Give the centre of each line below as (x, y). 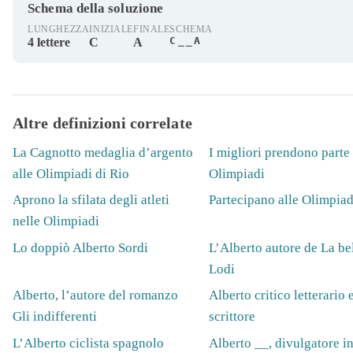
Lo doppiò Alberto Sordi (80, 247)
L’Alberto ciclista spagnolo (88, 343)
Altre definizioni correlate (102, 123)
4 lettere (49, 43)
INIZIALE (111, 30)
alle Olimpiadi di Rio (71, 174)
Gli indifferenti (55, 317)
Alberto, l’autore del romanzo (95, 295)
